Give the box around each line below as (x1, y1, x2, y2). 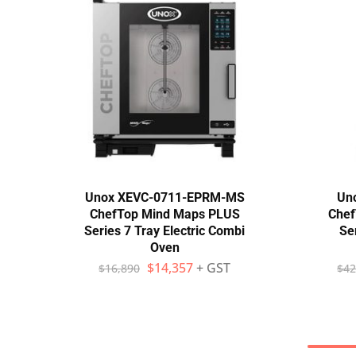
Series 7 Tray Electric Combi (84, 223, 245, 238)
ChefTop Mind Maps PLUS (89, 207, 240, 222)
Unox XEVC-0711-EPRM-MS (84, 190, 245, 205)
